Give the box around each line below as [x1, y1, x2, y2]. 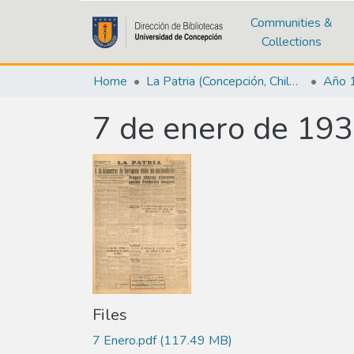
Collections [262, 32, 322, 51]
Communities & [250, 13, 333, 32]
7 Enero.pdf [92, 331, 156, 349]
